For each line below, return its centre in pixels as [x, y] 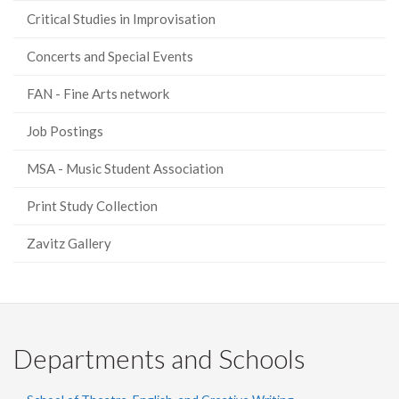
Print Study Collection [92, 206]
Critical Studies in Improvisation [121, 19]
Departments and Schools [159, 358]
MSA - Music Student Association [125, 168]
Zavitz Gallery [69, 243]
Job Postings [65, 131]
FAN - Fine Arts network [98, 94]
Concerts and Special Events [110, 56]
